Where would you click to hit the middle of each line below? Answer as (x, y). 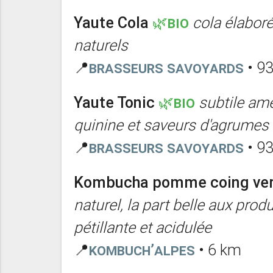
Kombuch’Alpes (142, 250)
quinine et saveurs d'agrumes (171, 125)
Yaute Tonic (114, 102)
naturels (101, 45)
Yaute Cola (111, 23)
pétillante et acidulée (142, 227)
